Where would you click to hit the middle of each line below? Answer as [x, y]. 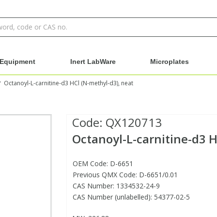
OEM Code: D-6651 [103, 164]
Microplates [170, 62]
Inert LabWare [93, 62]
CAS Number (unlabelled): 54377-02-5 [131, 197]
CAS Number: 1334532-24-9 [116, 186]
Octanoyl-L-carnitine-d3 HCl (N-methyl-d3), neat [69, 83]
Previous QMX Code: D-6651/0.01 [125, 175]
